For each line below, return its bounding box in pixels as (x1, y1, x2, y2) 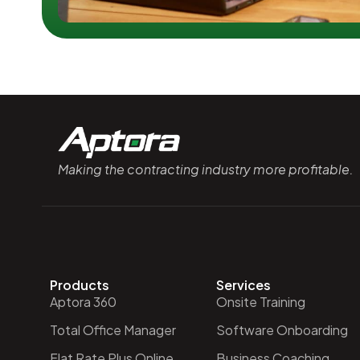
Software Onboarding (215, 321, 348, 338)
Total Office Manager (50, 321, 176, 338)
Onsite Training (215, 293, 305, 310)
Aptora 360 (50, 293, 117, 310)
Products (50, 276, 109, 293)
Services (215, 276, 271, 293)
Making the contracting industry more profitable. (58, 161, 354, 178)
